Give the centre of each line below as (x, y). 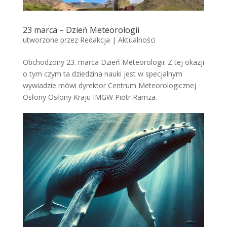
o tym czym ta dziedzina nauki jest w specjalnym (102, 74)
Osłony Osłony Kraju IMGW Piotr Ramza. (90, 97)
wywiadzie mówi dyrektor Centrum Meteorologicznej (109, 86)
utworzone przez (51, 40)
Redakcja (95, 40)
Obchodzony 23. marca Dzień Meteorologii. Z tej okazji (113, 62)
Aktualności (137, 40)
